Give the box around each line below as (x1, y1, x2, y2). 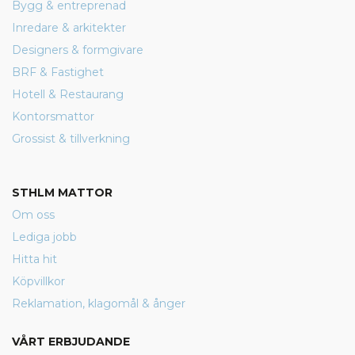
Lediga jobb (12, 230, 77, 244)
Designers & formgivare (12, 43, 143, 57)
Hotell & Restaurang (12, 87, 124, 101)
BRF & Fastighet (12, 65, 104, 79)
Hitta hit (12, 252, 57, 266)
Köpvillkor (12, 274, 65, 288)
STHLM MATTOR (12, 185, 113, 200)
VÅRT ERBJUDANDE (12, 334, 130, 349)
